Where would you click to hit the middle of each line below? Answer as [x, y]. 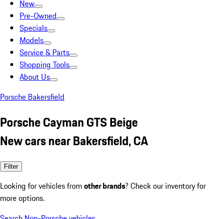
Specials [33, 28]
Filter [11, 166]
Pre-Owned [38, 16]
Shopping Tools [44, 65]
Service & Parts [44, 52]
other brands [105, 186]
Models [32, 40]
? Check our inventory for [165, 186]
